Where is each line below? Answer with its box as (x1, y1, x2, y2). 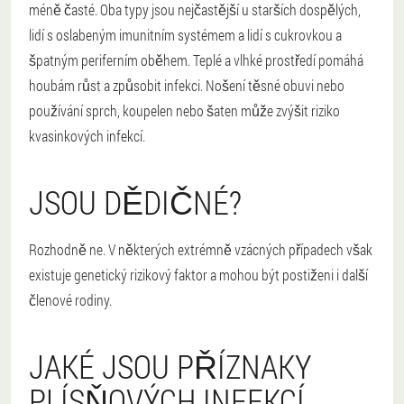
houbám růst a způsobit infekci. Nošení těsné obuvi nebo (29, 76, 344, 96)
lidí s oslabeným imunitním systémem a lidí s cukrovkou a (29, 25, 342, 45)
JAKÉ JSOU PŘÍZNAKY (29, 344, 312, 389)
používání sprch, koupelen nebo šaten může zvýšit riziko (29, 101, 340, 121)
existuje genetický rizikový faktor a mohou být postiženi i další (29, 265, 368, 285)
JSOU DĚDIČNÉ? (29, 180, 242, 225)
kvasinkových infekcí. (29, 126, 145, 146)
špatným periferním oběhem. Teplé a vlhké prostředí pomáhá (29, 50, 363, 70)
